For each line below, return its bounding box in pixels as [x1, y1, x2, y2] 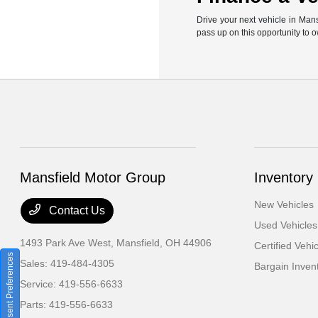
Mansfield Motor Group [20, 170, 166, 186]
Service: [20, 278, 60, 290]
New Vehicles [253, 199, 314, 211]
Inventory [253, 170, 313, 186]
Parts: [20, 299, 50, 311]
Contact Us [46, 204, 106, 217]
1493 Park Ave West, [20, 237, 117, 249]
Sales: [20, 258, 51, 270]
